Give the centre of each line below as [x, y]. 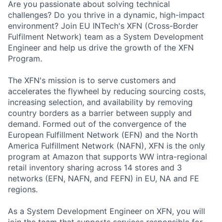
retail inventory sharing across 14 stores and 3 [95, 167]
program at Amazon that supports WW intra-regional [108, 156]
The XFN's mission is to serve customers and [92, 80]
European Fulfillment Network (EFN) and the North [103, 135]
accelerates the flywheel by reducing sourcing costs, [107, 91]
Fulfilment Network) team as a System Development [106, 36]
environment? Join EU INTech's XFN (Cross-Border [103, 26]
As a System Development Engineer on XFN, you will [107, 211]
